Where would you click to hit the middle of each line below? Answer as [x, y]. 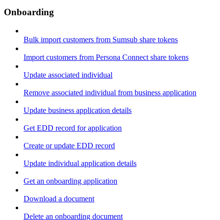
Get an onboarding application [70, 181]
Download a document [59, 199]
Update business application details [78, 110]
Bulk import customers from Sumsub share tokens [101, 40]
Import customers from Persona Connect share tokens [106, 57]
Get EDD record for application [73, 128]
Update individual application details [80, 164]
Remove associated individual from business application [110, 93]
